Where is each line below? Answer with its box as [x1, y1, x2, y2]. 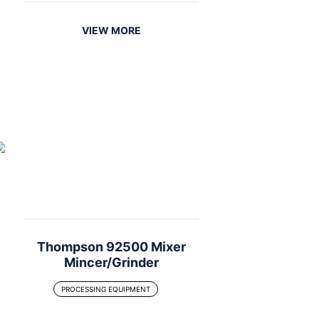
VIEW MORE [81, 24, 141, 36]
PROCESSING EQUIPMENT [61, 285, 150, 293]
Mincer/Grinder [63, 255, 159, 270]
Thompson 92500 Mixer [36, 239, 186, 254]
